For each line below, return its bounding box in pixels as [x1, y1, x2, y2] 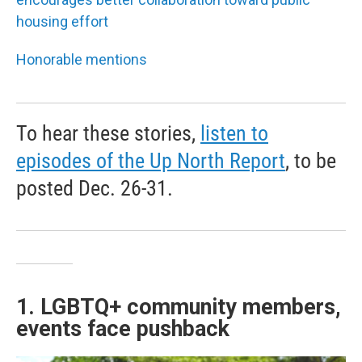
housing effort [16, 12, 108, 30]
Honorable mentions [16, 50, 147, 68]
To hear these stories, [16, 120, 200, 145]
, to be [285, 148, 336, 173]
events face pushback [16, 315, 229, 342]
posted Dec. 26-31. [16, 175, 173, 200]
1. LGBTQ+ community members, [16, 293, 341, 320]
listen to [200, 120, 268, 145]
